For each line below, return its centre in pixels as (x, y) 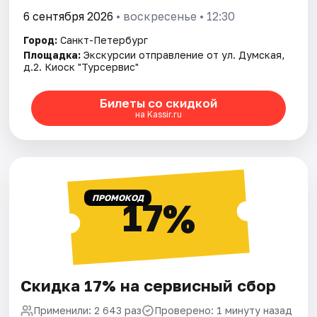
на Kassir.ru (158, 115)
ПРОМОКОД (117, 197)
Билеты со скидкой (158, 103)
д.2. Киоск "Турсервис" (81, 67)
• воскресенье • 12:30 (174, 16)
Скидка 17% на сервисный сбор (149, 285)
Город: (41, 40)
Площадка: (52, 54)
